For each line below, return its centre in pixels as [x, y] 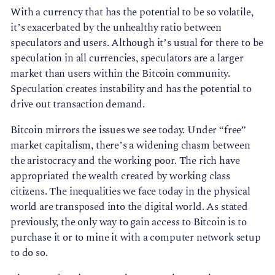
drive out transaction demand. [78, 104]
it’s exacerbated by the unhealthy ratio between [116, 27]
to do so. [29, 253]
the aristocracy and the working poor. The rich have [125, 161]
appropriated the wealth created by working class [120, 176]
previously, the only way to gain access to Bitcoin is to [129, 222]
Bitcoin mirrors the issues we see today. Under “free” [129, 130]
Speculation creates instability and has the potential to [131, 89]
